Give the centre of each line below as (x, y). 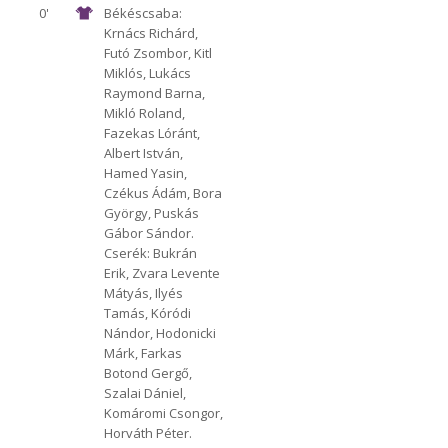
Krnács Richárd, (150, 32)
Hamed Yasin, (145, 172)
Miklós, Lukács (147, 72)
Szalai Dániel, (144, 392)
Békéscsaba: (142, 12)
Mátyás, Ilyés (143, 292)
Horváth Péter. (147, 432)
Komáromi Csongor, (163, 412)
